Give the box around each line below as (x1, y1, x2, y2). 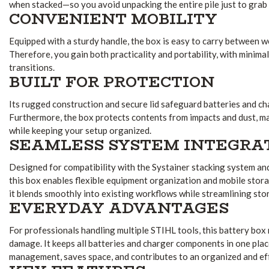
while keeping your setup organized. (9, 124, 151, 136)
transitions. (9, 61, 55, 73)
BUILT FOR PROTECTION (9, 70, 214, 93)
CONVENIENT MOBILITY (9, 7, 217, 30)
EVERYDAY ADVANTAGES (9, 196, 229, 219)
